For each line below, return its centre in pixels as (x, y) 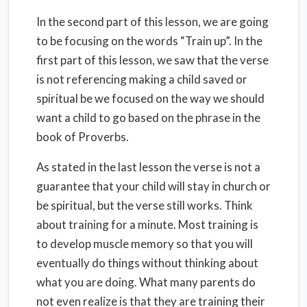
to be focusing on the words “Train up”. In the (149, 41)
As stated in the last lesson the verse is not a (148, 167)
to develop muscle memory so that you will (145, 244)
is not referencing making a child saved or (142, 79)
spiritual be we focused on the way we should (150, 98)
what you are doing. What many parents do (146, 282)
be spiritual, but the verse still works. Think (145, 205)
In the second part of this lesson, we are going (152, 22)
